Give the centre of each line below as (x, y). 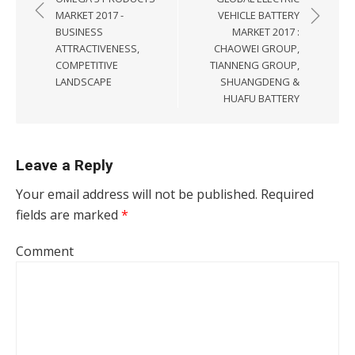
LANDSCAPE (84, 82)
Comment (45, 251)
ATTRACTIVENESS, (97, 48)
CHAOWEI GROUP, (257, 48)
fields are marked (69, 215)
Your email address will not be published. (137, 194)
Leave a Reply (65, 165)
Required (286, 194)
